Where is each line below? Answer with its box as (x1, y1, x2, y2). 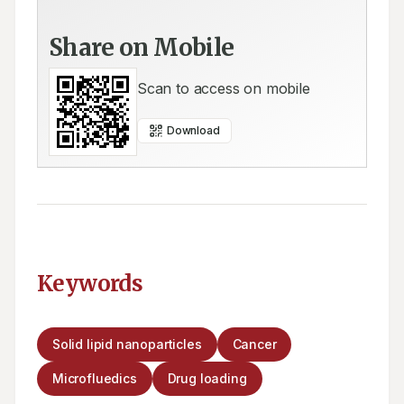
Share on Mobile (49, 32, 234, 62)
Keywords (37, 270, 143, 298)
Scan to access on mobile (137, 79, 310, 97)
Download (167, 124, 220, 137)
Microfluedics (52, 371, 137, 386)
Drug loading (167, 371, 247, 386)
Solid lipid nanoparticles (52, 336, 202, 352)
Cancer (232, 336, 277, 352)
